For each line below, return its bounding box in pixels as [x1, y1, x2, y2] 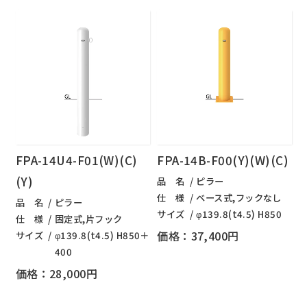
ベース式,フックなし [196, 191, 282, 205]
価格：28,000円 [15, 265, 98, 282]
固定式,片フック [54, 212, 123, 226]
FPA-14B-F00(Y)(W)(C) [157, 151, 289, 169]
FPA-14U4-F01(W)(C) [15, 151, 138, 169]
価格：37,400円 [157, 228, 239, 245]
